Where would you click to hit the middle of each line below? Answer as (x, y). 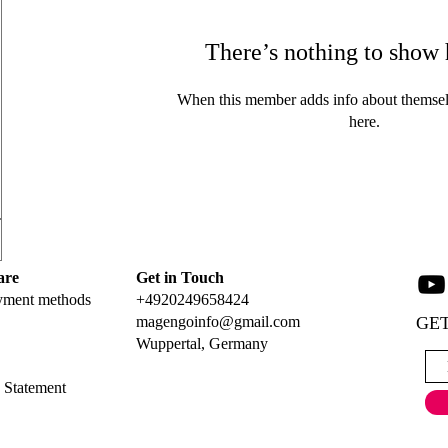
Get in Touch (180, 278)
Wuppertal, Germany (202, 344)
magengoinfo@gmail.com (218, 322)
